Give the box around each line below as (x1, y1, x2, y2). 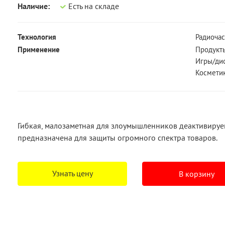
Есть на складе (68, 1, 120, 11)
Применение (18, 45, 60, 54)
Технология (18, 32, 57, 42)
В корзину (179, 169, 215, 179)
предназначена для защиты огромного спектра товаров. (18, 133, 218, 143)
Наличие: (18, 1, 50, 11)
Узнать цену (52, 168, 93, 178)
